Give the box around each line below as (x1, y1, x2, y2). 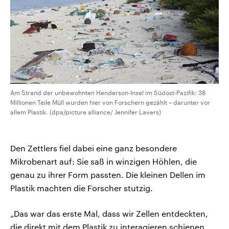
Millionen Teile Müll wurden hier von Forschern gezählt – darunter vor (10, 99, 210, 106)
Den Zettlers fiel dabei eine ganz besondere (10, 143, 177, 153)
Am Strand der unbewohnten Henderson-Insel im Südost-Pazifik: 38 (10, 89, 205, 97)
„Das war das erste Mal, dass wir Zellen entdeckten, (10, 209, 208, 219)
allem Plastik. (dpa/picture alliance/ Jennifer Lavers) (10, 108, 161, 116)
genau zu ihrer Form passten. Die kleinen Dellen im (10, 170, 205, 180)
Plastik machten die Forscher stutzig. (10, 183, 153, 193)
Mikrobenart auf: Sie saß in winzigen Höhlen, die (10, 156, 197, 167)
